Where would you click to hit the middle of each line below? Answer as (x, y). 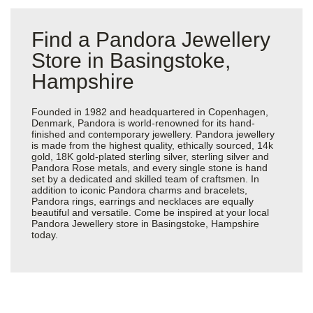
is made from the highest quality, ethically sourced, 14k (152, 146)
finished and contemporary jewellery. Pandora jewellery (153, 134)
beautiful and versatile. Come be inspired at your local (150, 213)
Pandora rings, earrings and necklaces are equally (143, 202)
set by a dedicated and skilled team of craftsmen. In (145, 179)
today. (45, 235)
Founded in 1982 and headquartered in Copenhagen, (150, 112)
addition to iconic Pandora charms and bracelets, (139, 190)
